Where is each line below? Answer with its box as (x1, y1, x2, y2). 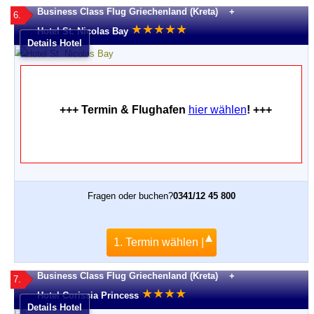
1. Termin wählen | (113, 236, 204, 249)
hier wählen (188, 104, 247, 116)
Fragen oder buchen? (87, 191, 173, 202)
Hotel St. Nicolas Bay (37, 25, 128, 36)
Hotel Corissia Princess (37, 289, 139, 301)
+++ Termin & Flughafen (59, 104, 189, 116)
